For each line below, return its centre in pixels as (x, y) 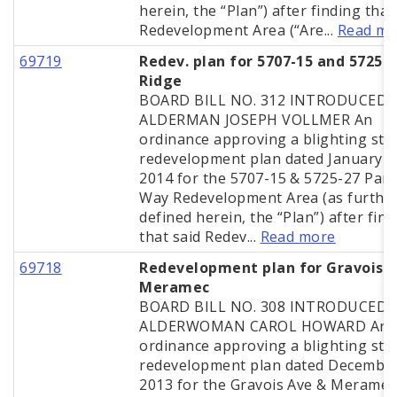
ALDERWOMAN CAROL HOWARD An (264, 327)
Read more (298, 237)
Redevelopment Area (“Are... (238, 31)
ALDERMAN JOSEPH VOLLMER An (256, 120)
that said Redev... (200, 237)
